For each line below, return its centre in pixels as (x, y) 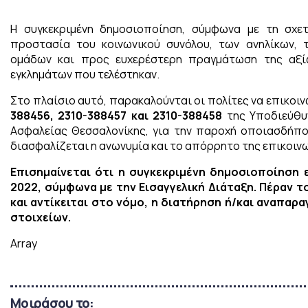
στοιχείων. (41, 218)
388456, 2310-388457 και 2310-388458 (119, 116)
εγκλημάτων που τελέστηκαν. (85, 75)
